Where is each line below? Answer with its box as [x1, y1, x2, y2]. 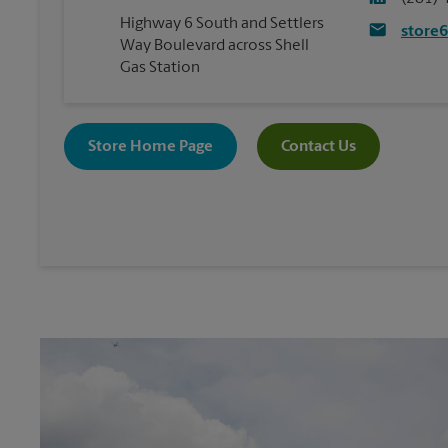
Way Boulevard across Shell [120, 38, 309, 55]
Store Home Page [88, 138, 213, 155]
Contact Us [281, 138, 356, 155]
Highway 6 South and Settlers [120, 16, 324, 33]
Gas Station [120, 60, 200, 77]
